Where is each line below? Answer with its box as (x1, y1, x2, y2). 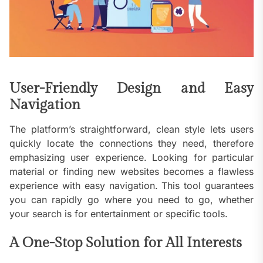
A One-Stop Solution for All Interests (9, 235, 242, 252)
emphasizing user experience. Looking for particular (9, 151, 254, 164)
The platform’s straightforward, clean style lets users (9, 123, 254, 136)
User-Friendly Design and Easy (9, 80, 254, 97)
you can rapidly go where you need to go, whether (9, 194, 254, 206)
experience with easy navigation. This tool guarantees (9, 180, 254, 192)
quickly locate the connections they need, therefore (9, 137, 254, 150)
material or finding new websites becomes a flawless (9, 166, 254, 178)
